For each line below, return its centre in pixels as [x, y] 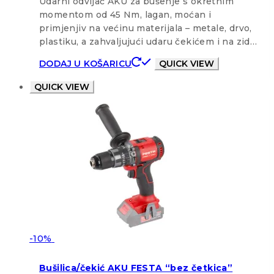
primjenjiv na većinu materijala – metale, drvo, [146, 28]
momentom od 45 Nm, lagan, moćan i [125, 14]
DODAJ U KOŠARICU [86, 63]
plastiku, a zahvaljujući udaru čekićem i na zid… [148, 41]
